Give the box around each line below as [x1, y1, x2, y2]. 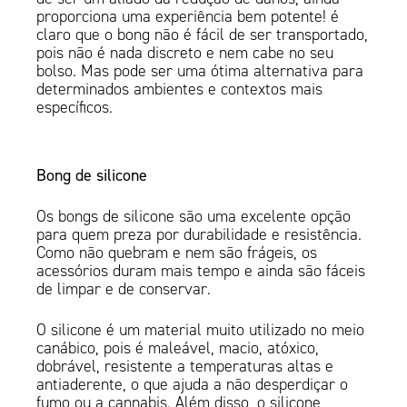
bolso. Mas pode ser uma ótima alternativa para [36, 61, 364, 82]
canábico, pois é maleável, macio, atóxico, [36, 338, 320, 359]
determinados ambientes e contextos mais [36, 79, 323, 100]
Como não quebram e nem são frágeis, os [36, 243, 318, 263]
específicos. [36, 97, 114, 118]
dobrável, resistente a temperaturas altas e [36, 356, 334, 377]
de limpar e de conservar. [36, 279, 212, 300]
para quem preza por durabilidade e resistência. [36, 224, 362, 245]
